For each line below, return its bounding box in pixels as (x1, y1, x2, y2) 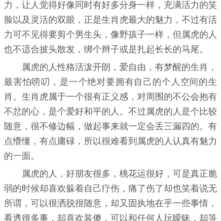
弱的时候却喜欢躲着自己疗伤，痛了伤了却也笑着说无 (4, 184, 217, 194)
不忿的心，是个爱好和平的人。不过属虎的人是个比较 (4, 107, 217, 117)
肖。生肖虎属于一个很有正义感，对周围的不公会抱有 (4, 92, 217, 102)
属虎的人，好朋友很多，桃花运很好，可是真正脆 (22, 169, 217, 179)
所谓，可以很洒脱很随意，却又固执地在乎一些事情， (4, 198, 217, 209)
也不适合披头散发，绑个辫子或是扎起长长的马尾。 (4, 44, 208, 55)
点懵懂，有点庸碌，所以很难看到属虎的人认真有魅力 (4, 136, 217, 147)
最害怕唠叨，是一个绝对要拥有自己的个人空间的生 (4, 77, 217, 87)
